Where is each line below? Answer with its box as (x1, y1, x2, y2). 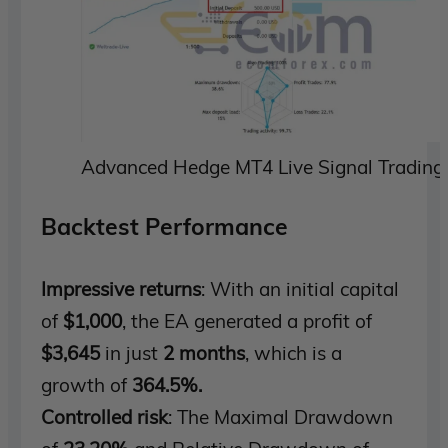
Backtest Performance (41, 211, 289, 241)
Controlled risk (41, 404, 169, 429)
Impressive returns (41, 276, 202, 301)
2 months (163, 340, 246, 365)
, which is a (245, 340, 343, 365)
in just (100, 340, 164, 365)
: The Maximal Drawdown (168, 404, 394, 429)
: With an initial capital (201, 276, 400, 301)
